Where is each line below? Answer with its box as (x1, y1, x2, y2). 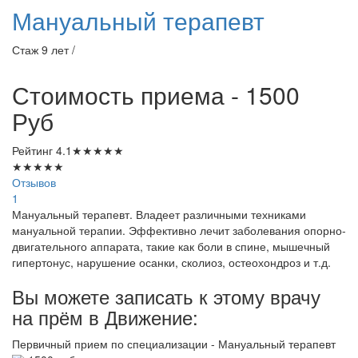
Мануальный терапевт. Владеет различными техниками (12, 206, 306, 223)
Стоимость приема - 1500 (12, 78, 300, 113)
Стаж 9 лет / (12, 42, 75, 58)
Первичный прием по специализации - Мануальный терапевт (12, 336, 336, 352)
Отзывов (12, 174, 56, 191)
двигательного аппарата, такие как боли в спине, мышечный (12, 238, 330, 255)
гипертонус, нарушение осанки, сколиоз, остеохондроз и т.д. (12, 254, 331, 271)
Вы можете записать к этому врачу (12, 282, 320, 311)
